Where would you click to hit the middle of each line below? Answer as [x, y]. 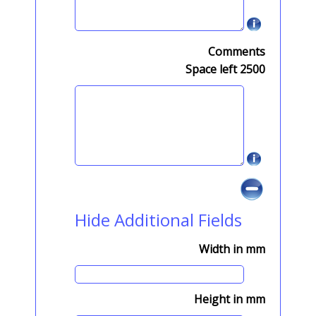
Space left [213, 69]
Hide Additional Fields [158, 220]
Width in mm [232, 249]
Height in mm [230, 299]
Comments [237, 51]
